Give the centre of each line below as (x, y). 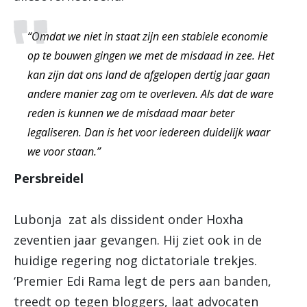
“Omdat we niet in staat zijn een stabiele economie (148, 36)
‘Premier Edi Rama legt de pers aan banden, (143, 281)
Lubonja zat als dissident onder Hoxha (128, 219)
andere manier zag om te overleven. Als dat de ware (150, 94)
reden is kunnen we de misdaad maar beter (131, 113)
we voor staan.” (64, 151)
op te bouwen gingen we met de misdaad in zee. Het (151, 56)
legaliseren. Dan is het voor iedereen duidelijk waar (149, 132)
